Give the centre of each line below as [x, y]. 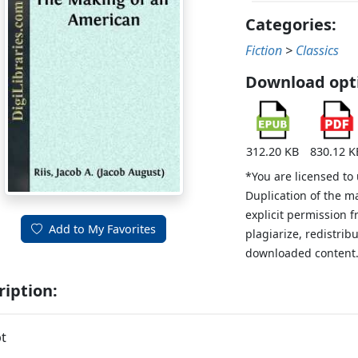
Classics [318, 51]
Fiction [264, 51]
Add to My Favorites [103, 229]
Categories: [291, 25]
